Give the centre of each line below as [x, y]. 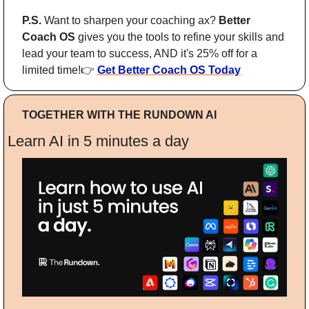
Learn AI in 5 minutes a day [98, 141]
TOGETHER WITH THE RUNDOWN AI [119, 114]
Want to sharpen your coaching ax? [131, 20]
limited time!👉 [60, 70]
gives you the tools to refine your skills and [180, 37]
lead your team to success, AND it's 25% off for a [140, 53]
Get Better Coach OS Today [169, 70]
